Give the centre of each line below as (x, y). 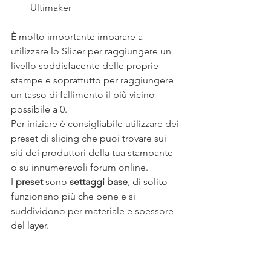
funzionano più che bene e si (74, 196)
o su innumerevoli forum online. (80, 167)
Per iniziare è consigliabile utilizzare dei (96, 123)
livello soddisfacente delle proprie (86, 65)
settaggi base (99, 181)
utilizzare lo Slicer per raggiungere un (92, 51)
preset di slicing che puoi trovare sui (90, 138)
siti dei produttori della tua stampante (93, 152)
